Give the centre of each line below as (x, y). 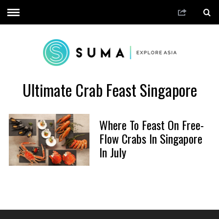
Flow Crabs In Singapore (151, 139)
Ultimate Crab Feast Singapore (109, 89)
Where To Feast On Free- (151, 125)
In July (112, 152)
